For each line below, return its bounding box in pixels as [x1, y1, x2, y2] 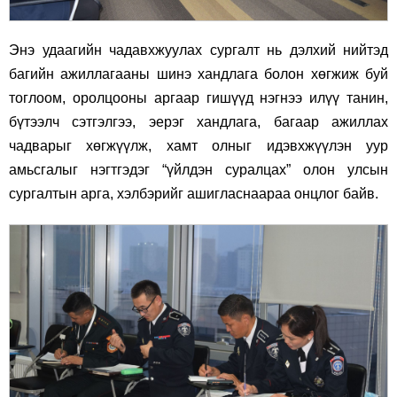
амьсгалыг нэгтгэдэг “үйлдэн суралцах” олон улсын [9, 161, 388, 177]
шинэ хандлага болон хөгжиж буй [150, 66, 389, 82]
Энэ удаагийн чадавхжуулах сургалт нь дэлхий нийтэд [9, 42, 388, 58]
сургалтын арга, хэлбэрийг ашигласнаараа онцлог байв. [9, 185, 378, 201]
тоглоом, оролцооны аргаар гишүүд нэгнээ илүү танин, [9, 90, 388, 105]
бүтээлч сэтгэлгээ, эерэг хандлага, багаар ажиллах [9, 113, 388, 129]
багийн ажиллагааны [9, 66, 151, 82]
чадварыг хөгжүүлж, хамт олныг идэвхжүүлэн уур [9, 137, 388, 153]
